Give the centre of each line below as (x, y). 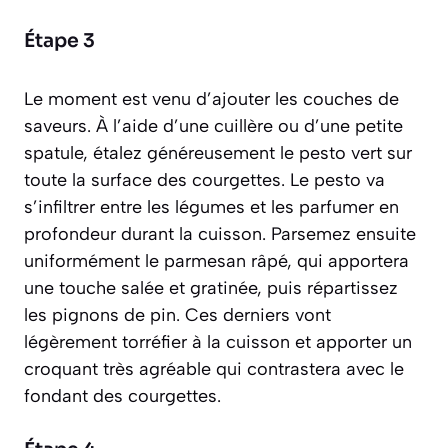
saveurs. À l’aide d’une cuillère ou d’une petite (213, 126)
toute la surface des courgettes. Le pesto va (204, 180)
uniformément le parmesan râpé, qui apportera (216, 261)
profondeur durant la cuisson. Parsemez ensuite (220, 234)
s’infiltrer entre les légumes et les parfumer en (211, 207)
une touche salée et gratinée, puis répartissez (211, 288)
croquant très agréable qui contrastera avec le (214, 369)
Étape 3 (59, 41)
